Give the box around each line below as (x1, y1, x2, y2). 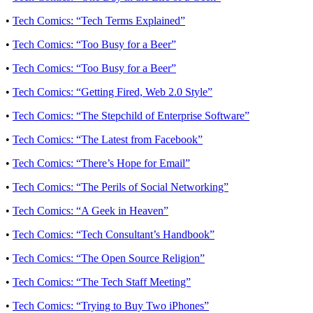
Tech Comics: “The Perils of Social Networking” (13, 181, 228, 194)
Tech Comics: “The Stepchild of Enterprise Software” (13, 110, 249, 122)
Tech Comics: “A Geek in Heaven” (13, 205, 168, 217)
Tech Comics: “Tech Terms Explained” (13, 15, 185, 27)
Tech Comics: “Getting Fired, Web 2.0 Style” (13, 86, 212, 99)
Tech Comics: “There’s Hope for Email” (13, 157, 190, 170)
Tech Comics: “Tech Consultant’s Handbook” (13, 228, 214, 241)
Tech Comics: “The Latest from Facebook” (13, 133, 203, 146)
